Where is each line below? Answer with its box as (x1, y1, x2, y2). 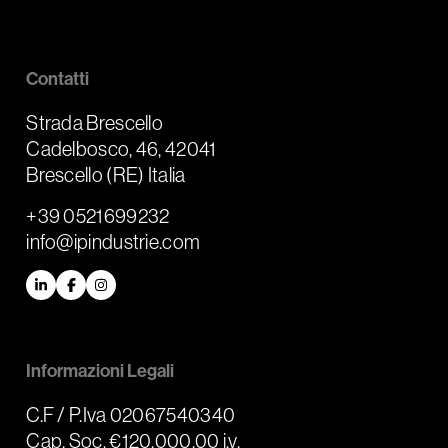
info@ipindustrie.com (26, 228, 201, 254)
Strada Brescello (26, 109, 164, 135)
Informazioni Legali (26, 358, 175, 382)
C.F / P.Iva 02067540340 (26, 401, 236, 427)
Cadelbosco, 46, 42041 (26, 135, 217, 161)
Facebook (69, 281, 126, 300)
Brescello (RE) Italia (26, 161, 186, 187)
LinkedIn (39, 281, 88, 300)
